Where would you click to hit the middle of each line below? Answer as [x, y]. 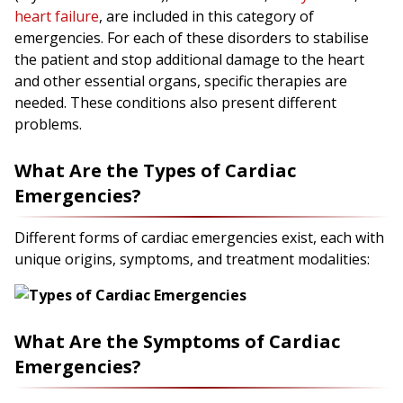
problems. [50, 125]
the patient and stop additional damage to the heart [189, 60]
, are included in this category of [206, 17]
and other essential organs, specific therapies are [181, 81]
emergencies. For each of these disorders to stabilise [192, 38]
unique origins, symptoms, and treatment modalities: [192, 260]
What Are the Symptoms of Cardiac [177, 342]
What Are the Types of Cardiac [155, 171]
